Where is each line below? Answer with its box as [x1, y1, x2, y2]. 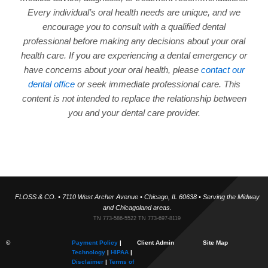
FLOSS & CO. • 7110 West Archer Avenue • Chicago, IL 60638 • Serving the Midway [14, 193, 260, 201]
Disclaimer [71, 258, 103, 265]
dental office [28, 78, 75, 89]
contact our [200, 64, 245, 75]
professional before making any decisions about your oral [23, 35, 245, 46]
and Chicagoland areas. [102, 204, 172, 212]
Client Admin [137, 239, 174, 246]
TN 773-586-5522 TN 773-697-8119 [93, 215, 181, 221]
